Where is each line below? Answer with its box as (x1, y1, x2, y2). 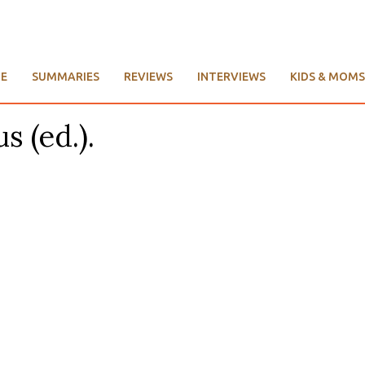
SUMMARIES (32, 70, 99, 84)
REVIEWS (124, 70, 173, 84)
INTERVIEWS (197, 70, 266, 84)
